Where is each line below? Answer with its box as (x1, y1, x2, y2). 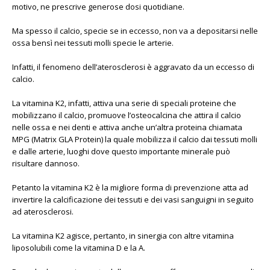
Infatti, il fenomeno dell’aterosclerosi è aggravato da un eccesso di (12, 61, 254, 72)
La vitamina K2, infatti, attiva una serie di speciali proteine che (12, 98, 236, 108)
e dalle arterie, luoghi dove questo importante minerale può (12, 146, 230, 157)
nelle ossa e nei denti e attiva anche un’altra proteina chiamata (12, 122, 242, 133)
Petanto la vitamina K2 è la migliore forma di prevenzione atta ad (12, 182, 248, 193)
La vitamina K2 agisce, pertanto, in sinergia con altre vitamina (12, 230, 234, 241)
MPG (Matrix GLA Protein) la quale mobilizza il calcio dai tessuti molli (12, 134, 257, 145)
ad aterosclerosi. (12, 206, 74, 217)
